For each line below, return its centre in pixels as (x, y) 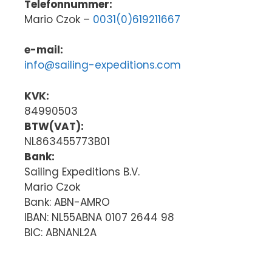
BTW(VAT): (54, 126)
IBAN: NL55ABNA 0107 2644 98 (99, 217)
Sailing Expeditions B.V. (82, 172)
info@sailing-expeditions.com (103, 65)
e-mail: (44, 50)
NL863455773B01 (67, 141)
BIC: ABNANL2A (60, 232)
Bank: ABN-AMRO (67, 202)
